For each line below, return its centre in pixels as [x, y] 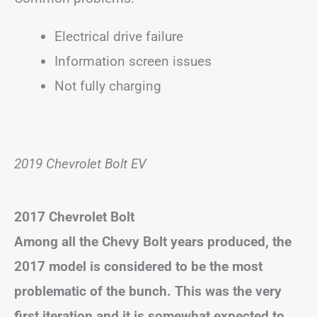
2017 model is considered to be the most [138, 266]
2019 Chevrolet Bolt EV [80, 164]
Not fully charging [108, 86]
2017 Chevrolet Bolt [74, 217]
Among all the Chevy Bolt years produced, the [153, 242]
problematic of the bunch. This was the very [148, 291]
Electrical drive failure [119, 36]
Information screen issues [133, 61]
